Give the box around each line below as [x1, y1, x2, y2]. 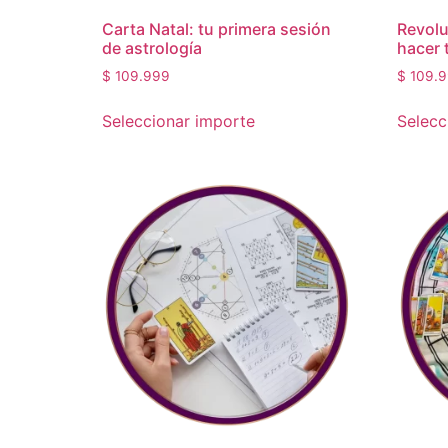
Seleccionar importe [102, 111, 255, 132]
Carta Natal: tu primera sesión [102, 19, 331, 40]
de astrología [102, 38, 202, 59]
